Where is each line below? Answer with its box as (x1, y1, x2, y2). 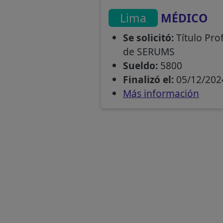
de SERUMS (122, 45, 175, 59)
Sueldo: (122, 59, 158, 73)
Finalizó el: (122, 73, 174, 87)
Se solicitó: (122, 31, 174, 45)
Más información (122, 87, 199, 101)
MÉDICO (158, 9, 208, 26)
